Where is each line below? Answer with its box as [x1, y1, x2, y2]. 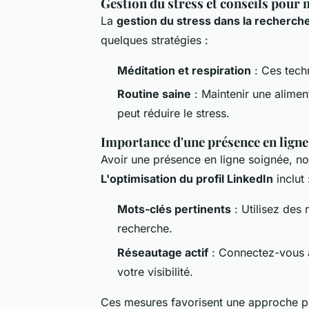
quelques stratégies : [101, 32, 208, 47]
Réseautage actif [117, 245, 208, 259]
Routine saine [117, 87, 191, 101]
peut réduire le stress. [117, 106, 230, 121]
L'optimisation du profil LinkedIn [101, 172, 273, 186]
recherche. [117, 221, 172, 236]
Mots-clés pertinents [117, 202, 231, 217]
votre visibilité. [117, 264, 193, 279]
